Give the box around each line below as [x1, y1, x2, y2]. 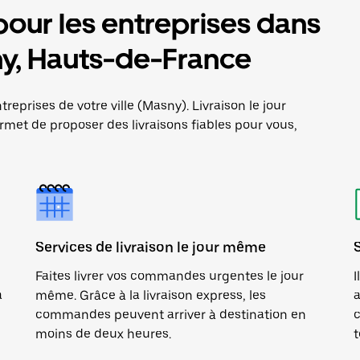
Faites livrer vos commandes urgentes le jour [35, 268, 304, 284]
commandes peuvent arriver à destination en [35, 307, 306, 322]
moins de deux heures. [35, 326, 171, 342]
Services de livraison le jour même [35, 239, 266, 256]
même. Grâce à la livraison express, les [35, 288, 266, 303]
